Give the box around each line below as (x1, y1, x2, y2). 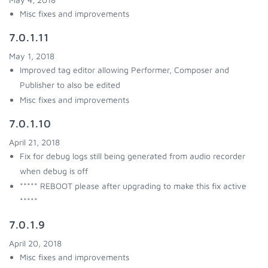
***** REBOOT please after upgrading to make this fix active (20, 181, 246, 191)
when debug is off (20, 166, 88, 176)
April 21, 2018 (9, 137, 60, 147)
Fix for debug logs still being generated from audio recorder (20, 151, 245, 161)
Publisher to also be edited (20, 80, 120, 90)
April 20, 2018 (9, 238, 62, 248)
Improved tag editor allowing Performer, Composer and (20, 65, 229, 75)
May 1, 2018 (9, 51, 54, 61)
